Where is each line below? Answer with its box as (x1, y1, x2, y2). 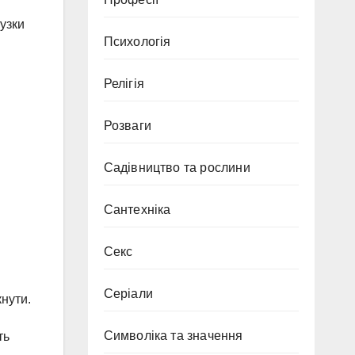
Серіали (103, 287, 153, 300)
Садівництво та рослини (103, 161, 250, 174)
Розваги (103, 119, 151, 132)
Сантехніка (103, 203, 171, 216)
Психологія (103, 35, 171, 48)
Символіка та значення (103, 329, 243, 342)
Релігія (103, 77, 144, 90)
